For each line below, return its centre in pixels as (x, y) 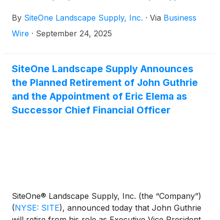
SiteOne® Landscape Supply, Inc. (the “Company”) (107, 196)
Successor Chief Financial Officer (91, 110)
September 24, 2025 (74, 33)
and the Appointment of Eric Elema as (99, 96)
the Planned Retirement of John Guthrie (105, 82)
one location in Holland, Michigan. (75, 8)
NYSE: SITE (37, 208)
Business (180, 18)
